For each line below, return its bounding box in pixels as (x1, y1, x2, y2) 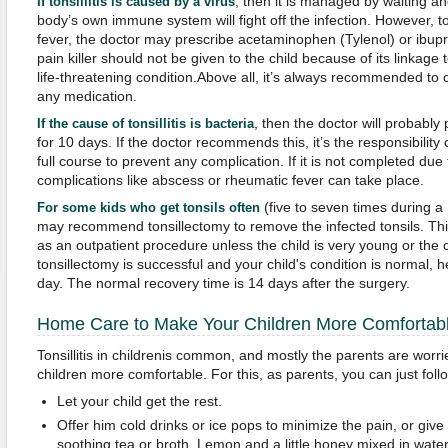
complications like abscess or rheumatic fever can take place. (36, 172, 424, 188)
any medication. (36, 88, 137, 104)
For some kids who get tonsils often (36, 200, 260, 215)
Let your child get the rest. (56, 393, 222, 409)
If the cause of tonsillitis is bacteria (36, 116, 254, 131)
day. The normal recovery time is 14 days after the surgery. (36, 275, 410, 291)
